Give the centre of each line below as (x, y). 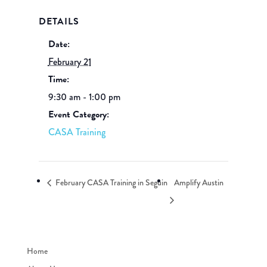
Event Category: (78, 114)
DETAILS (59, 21)
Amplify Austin (198, 183)
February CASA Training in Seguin (110, 183)
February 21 (69, 62)
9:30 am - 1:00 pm (84, 97)
